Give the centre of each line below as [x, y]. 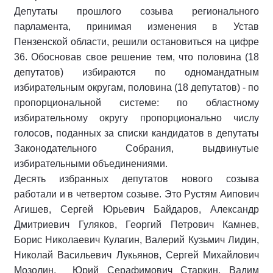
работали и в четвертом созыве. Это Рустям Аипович [136, 194]
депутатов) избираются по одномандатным [136, 72]
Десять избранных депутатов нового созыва [136, 179]
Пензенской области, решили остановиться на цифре [136, 41]
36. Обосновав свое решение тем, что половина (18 [136, 57]
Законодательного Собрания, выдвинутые [136, 148]
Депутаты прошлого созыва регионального [136, 11]
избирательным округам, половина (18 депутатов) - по [136, 87]
